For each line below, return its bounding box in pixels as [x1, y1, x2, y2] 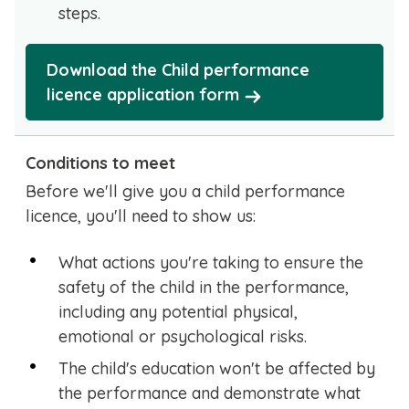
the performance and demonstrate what [58, 383, 361, 404]
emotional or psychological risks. [58, 326, 307, 348]
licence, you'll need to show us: [26, 205, 256, 227]
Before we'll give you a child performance [26, 181, 345, 203]
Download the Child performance [47, 59, 309, 81]
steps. [58, 3, 100, 25]
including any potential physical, [58, 301, 298, 323]
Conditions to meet [26, 152, 175, 174]
